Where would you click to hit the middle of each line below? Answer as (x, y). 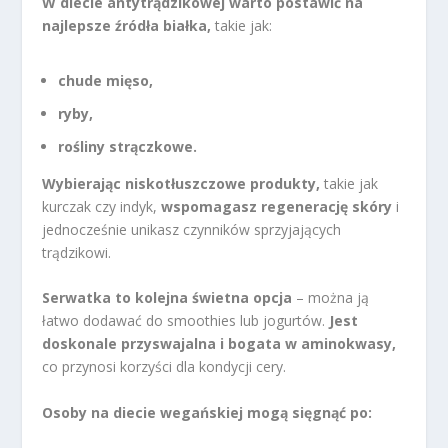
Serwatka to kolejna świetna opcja (167, 298)
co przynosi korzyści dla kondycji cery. (164, 367)
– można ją (331, 298)
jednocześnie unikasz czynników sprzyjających (192, 229)
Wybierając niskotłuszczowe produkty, (181, 183)
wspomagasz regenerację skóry (277, 206)
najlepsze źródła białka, (127, 26)
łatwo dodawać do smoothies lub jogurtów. (186, 321)
